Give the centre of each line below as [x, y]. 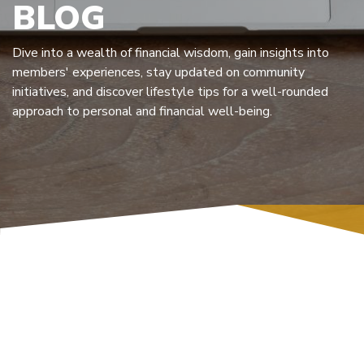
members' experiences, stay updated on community [158, 72]
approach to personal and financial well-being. [142, 111]
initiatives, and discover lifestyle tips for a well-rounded [170, 92]
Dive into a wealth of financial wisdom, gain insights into [171, 53]
